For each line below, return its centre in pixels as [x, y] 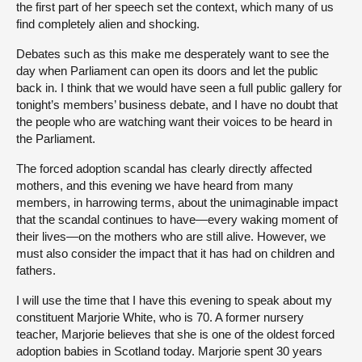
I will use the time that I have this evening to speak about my [174, 301]
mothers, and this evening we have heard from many [155, 186]
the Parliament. [56, 139]
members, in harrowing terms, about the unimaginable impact [177, 203]
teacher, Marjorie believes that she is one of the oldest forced [175, 335]
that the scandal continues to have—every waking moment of [177, 220]
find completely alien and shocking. [108, 24]
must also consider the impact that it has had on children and [175, 254]
